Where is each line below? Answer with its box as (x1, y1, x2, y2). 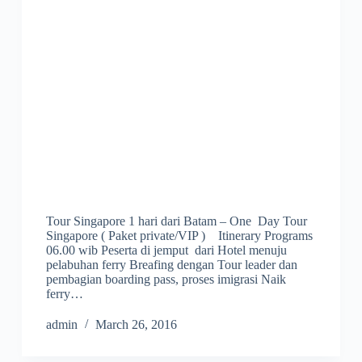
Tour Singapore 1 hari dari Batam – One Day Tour (45, 214, 307, 229)
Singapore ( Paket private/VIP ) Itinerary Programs (45, 229, 313, 243)
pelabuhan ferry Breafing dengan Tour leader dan (45, 258, 297, 272)
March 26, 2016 (95, 318, 177, 332)
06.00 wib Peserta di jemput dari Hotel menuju (45, 243, 287, 258)
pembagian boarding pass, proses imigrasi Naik (45, 272, 286, 287)
